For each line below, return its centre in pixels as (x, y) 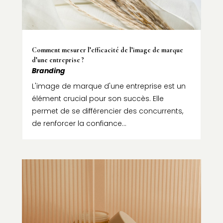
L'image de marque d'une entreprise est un (109, 86)
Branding (48, 70)
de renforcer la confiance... (79, 123)
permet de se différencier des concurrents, (107, 111)
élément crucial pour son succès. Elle (98, 98)
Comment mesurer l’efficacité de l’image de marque (107, 50)
